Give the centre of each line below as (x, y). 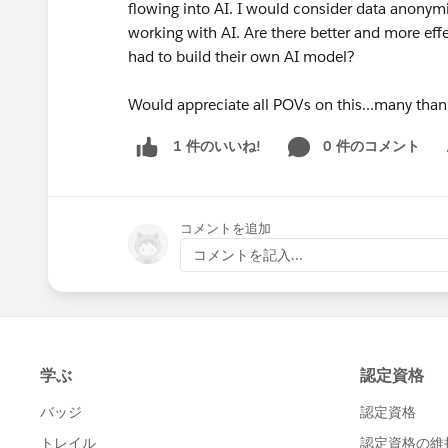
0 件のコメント (371, 146)
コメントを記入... (248, 254)
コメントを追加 (225, 228)
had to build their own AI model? (241, 56)
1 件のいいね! (217, 146)
